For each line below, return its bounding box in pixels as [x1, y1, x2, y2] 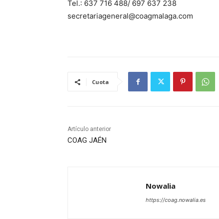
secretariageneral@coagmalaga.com [67, 11, 193, 21]
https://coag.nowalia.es [146, 196, 206, 203]
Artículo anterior [67, 125, 111, 132]
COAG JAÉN [67, 135, 107, 145]
